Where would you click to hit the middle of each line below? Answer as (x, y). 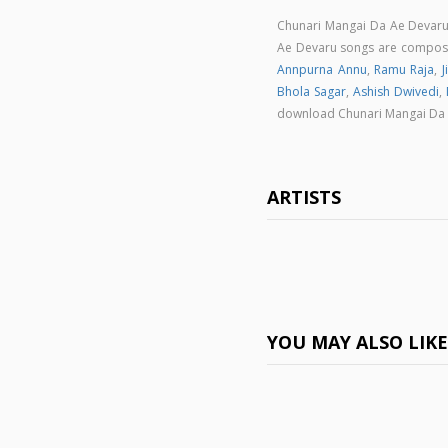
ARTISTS (304, 197)
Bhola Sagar (312, 91)
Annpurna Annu (322, 69)
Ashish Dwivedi (395, 91)
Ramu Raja (404, 69)
